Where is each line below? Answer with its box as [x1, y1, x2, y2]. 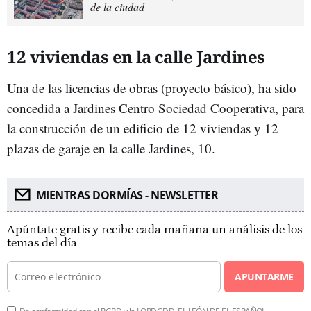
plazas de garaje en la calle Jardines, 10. [7, 139, 215, 157]
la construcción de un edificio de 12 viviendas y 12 [7, 119, 278, 137]
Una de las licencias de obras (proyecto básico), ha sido [7, 78, 296, 96]
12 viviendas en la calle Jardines [7, 44, 265, 68]
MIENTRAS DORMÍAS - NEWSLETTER [35, 187, 218, 203]
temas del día [7, 235, 77, 250]
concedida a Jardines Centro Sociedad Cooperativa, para [7, 99, 304, 117]
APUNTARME [235, 269, 294, 283]
